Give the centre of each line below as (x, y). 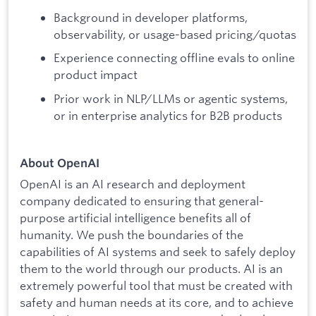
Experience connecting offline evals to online (174, 58)
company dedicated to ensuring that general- (142, 200)
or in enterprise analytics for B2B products (168, 115)
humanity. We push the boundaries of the (132, 234)
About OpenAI (60, 163)
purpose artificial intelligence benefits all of (135, 217)
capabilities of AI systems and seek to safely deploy (158, 251)
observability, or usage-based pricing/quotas (175, 34)
